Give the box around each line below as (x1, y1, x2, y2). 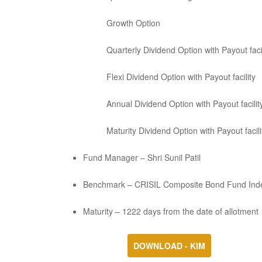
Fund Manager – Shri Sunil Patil (83, 151, 201, 163)
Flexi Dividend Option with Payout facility (106, 71, 256, 82)
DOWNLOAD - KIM (133, 240, 205, 251)
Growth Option (106, 17, 160, 29)
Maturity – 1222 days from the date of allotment (83, 205, 258, 217)
